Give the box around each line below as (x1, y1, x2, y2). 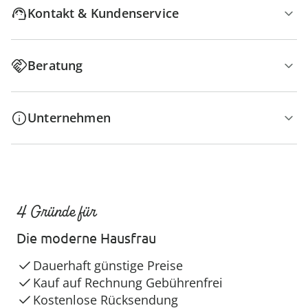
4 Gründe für (16, 201, 96, 221)
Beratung (27, 57, 83, 74)
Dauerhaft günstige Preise (33, 257, 183, 274)
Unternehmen (27, 109, 111, 126)
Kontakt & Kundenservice (27, 5, 179, 21)
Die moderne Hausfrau (16, 229, 156, 246)
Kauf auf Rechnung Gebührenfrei (33, 274, 223, 291)
